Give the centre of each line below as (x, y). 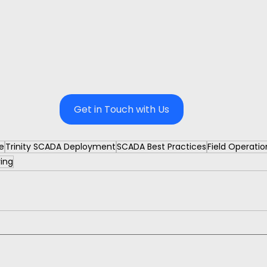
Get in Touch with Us (122, 109)
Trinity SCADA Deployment (60, 146)
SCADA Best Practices (162, 146)
